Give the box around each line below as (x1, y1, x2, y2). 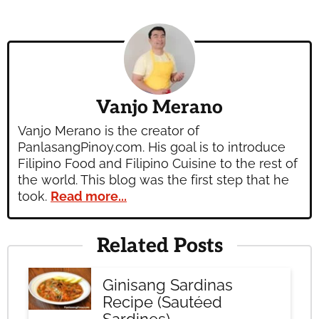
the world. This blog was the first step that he (18, 172, 289, 188)
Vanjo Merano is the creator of (18, 123, 199, 139)
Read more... (51, 189, 127, 204)
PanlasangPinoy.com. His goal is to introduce (18, 140, 286, 155)
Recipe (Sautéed (103, 293, 222, 312)
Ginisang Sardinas (103, 276, 233, 295)
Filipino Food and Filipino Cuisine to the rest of (18, 156, 298, 172)
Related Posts (96, 234, 223, 258)
